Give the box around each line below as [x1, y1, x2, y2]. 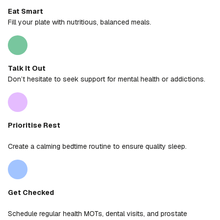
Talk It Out [8, 64, 46, 73]
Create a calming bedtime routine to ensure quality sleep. [8, 142, 187, 151]
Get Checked [8, 188, 54, 197]
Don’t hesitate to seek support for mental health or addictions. [8, 75, 205, 84]
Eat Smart [8, 7, 43, 16]
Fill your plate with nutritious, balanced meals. [8, 18, 151, 27]
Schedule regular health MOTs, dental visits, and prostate [8, 209, 187, 219]
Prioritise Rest [8, 121, 60, 130]
